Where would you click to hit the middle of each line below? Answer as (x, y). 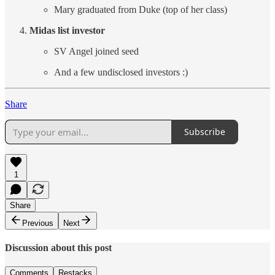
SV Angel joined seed (96, 51)
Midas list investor (67, 30)
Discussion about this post (58, 247)
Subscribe (205, 132)
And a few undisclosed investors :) (121, 72)
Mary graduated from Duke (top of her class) (141, 9)
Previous (38, 223)
